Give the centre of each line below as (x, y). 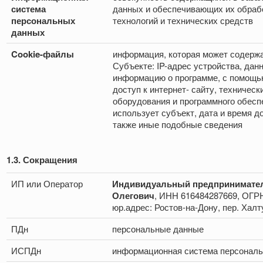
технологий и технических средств (183, 21)
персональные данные (158, 229)
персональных (43, 21)
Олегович (133, 196)
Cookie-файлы (43, 54)
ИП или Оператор (47, 184)
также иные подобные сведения (178, 124)
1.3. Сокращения (42, 160)
